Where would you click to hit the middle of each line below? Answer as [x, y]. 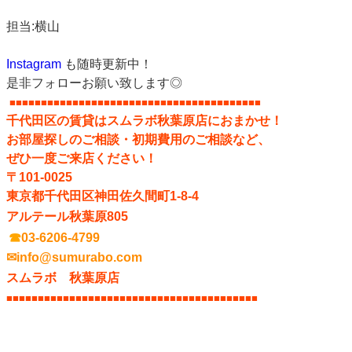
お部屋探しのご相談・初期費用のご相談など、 [138, 139]
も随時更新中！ [107, 64]
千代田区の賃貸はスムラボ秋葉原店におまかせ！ [145, 120]
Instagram [34, 64]
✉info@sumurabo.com [74, 257]
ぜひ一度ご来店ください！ [83, 158]
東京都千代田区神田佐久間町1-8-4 [103, 196]
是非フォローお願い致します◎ [96, 82]
